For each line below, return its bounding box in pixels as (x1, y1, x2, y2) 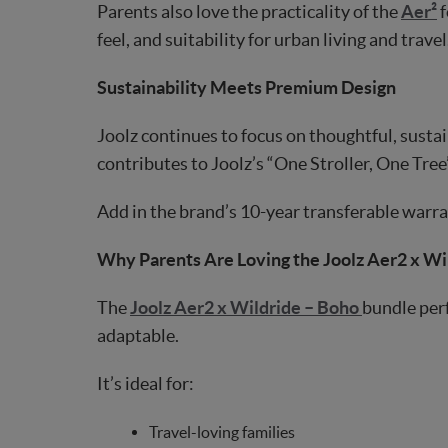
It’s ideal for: (97, 373, 194, 395)
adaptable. (97, 325, 179, 347)
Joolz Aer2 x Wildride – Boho (130, 297, 362, 319)
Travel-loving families (148, 423, 295, 442)
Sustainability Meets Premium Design (97, 77, 396, 99)
